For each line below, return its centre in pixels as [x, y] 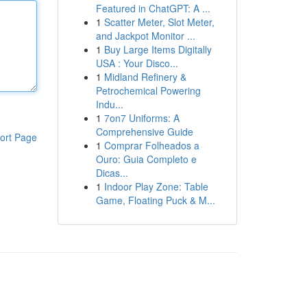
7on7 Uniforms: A [142, 118]
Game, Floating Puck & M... [155, 200]
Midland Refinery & [145, 77]
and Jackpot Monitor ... [145, 36]
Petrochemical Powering [148, 90]
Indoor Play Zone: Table [156, 186]
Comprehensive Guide [144, 132]
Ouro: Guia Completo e [146, 159]
